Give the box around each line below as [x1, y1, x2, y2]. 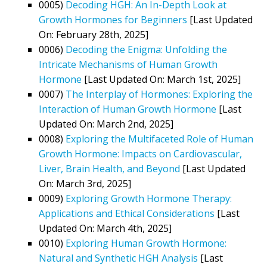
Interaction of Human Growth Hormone [39, 102, 216, 116]
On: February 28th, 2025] [39, 27, 148, 41]
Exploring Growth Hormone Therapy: [66, 191, 232, 205]
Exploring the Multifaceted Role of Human [66, 132, 253, 145]
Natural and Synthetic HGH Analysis [39, 251, 198, 265]
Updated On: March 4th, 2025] [39, 221, 172, 235]
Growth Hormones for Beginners [39, 13, 187, 26]
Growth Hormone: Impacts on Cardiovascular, [39, 147, 242, 160]
